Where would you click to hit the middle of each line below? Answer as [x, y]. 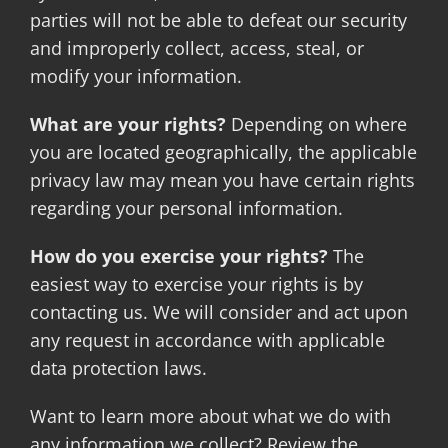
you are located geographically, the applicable [223, 151]
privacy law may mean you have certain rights [222, 179]
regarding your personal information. [186, 207]
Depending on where [316, 123]
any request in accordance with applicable [207, 339]
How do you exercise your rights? [178, 255]
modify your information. [135, 75]
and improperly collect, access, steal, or [196, 47]
